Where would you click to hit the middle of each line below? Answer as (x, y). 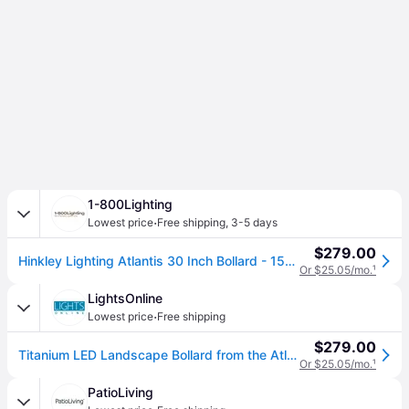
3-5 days (254, 222)
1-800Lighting (130, 204)
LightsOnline (125, 298)
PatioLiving (121, 392)
